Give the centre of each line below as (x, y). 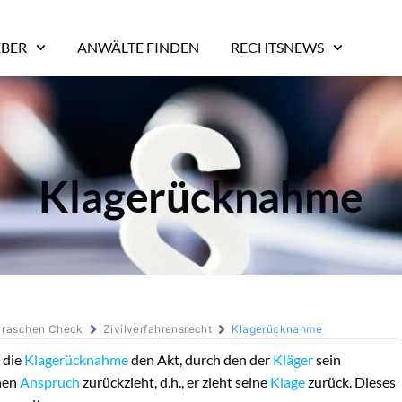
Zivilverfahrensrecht (157, 328)
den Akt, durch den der (201, 359)
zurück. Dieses (350, 381)
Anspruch (50, 381)
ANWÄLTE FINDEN (138, 47)
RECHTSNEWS (277, 47)
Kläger (293, 359)
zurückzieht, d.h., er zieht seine (175, 381)
